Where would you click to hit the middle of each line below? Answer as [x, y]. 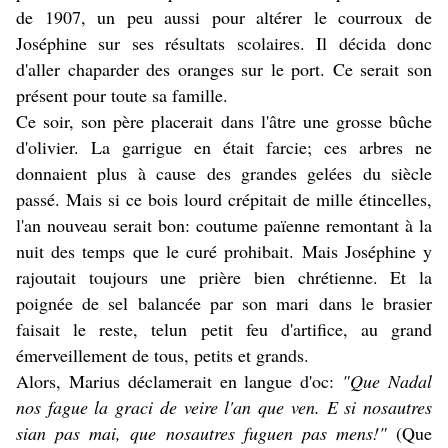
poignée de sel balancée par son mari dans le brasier [224, 303]
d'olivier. [53, 147]
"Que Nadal [387, 381]
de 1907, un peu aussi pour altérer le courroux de [224, 17]
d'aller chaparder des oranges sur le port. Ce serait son [224, 69]
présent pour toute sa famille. [122, 95]
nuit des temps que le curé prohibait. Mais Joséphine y [224, 251]
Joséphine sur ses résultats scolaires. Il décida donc [224, 43]
